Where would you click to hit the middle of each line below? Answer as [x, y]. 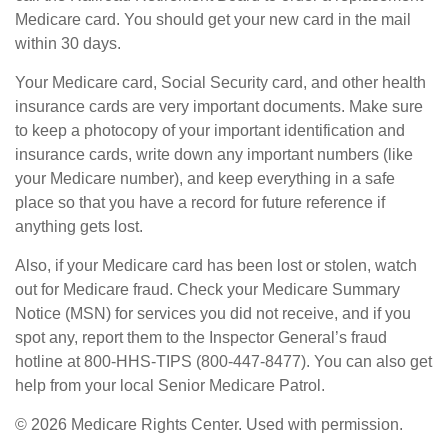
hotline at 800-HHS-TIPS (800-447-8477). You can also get [223, 361]
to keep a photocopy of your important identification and [210, 130]
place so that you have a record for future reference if [200, 202]
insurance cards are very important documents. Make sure [219, 106]
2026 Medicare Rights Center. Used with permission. [217, 424]
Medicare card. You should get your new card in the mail [213, 19]
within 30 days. [68, 43]
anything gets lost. [79, 226]
